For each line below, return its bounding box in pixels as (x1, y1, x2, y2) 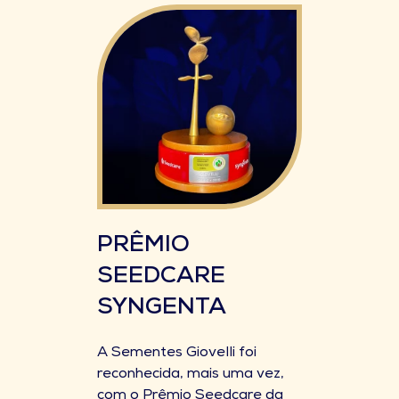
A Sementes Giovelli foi (97, 346, 256, 361)
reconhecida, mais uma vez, (97, 368, 284, 382)
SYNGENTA (97, 297, 226, 321)
